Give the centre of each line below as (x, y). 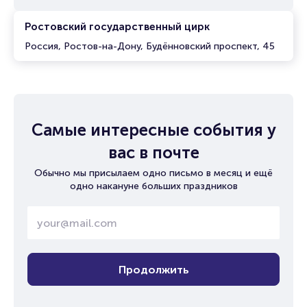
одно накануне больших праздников (153, 186)
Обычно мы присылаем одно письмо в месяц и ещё (153, 173)
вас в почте (153, 152)
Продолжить (153, 269)
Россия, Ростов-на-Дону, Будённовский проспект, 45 (150, 46)
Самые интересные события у (153, 130)
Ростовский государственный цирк (117, 27)
